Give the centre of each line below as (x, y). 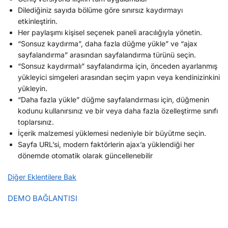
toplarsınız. (36, 122)
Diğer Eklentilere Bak (42, 177)
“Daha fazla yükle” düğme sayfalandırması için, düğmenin (113, 99)
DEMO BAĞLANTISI (42, 198)
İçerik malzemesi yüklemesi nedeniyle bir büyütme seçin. (112, 133)
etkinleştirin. (38, 21)
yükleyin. (33, 88)
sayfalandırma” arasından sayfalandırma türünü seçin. (107, 54)
